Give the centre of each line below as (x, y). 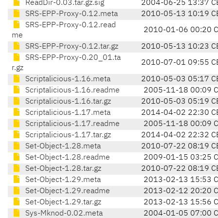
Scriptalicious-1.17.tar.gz (67, 136)
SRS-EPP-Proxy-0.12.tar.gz (71, 47)
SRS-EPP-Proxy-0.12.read (70, 26)
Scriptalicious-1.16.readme (72, 91)
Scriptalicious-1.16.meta (67, 80)
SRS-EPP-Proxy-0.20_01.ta (72, 58)
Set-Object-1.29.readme (67, 191)
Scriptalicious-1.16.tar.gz (67, 102)
